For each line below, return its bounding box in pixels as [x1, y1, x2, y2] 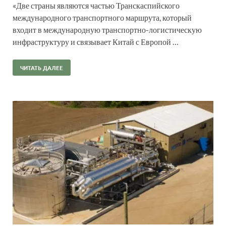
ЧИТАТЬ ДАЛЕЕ [20, 63, 63, 72]
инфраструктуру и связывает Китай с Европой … [13, 36, 179, 46]
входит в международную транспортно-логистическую [13, 24, 202, 34]
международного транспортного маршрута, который [13, 12, 192, 22]
